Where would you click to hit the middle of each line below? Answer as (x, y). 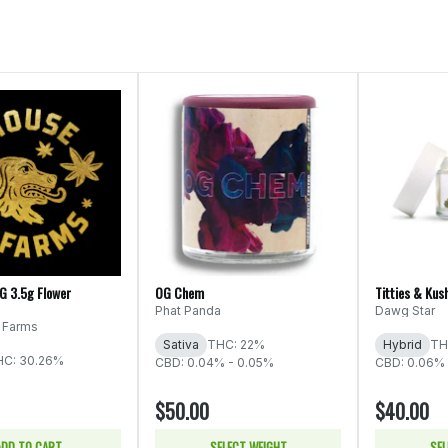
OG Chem (179, 292)
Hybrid (402, 344)
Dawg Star (405, 310)
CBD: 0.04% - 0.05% (214, 362)
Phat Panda (188, 310)
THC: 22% (236, 344)
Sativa (181, 344)
